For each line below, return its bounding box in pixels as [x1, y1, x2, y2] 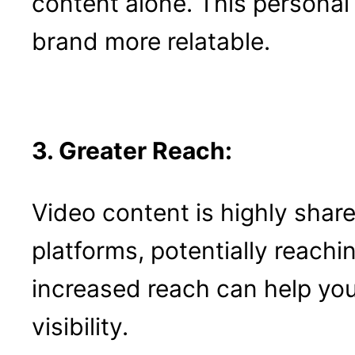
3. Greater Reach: [32, 136, 232, 166]
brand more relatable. [32, 27, 270, 56]
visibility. [32, 312, 128, 342]
